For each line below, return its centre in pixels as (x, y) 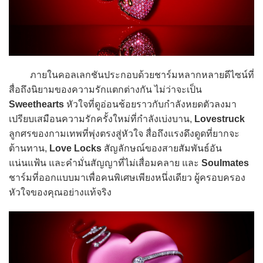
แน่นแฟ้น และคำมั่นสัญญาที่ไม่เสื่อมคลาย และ (105, 163)
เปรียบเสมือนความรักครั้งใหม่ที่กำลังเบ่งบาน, (102, 119)
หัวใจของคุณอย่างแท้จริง (60, 193)
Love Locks (75, 149)
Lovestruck (220, 119)
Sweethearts (36, 104)
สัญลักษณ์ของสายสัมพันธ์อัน (162, 149)
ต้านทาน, (29, 149)
